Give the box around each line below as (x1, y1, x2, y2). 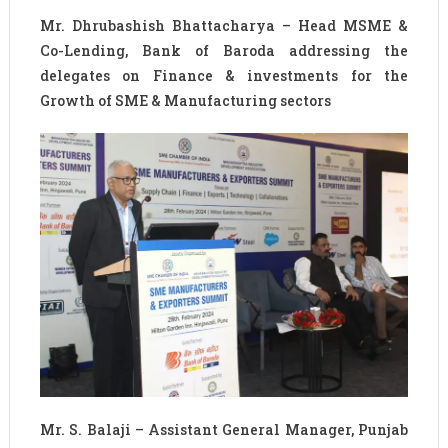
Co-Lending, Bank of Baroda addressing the (39, 41, 409, 61)
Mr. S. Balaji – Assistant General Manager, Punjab (39, 419, 409, 439)
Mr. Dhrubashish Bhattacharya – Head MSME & (39, 16, 409, 36)
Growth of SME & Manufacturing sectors (39, 91, 331, 111)
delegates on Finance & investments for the (39, 66, 409, 86)
